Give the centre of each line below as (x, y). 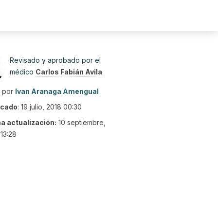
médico (23, 72)
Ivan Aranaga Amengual (57, 91)
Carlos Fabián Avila (69, 72)
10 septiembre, (82, 122)
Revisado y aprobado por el (55, 60)
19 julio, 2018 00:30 (51, 107)
